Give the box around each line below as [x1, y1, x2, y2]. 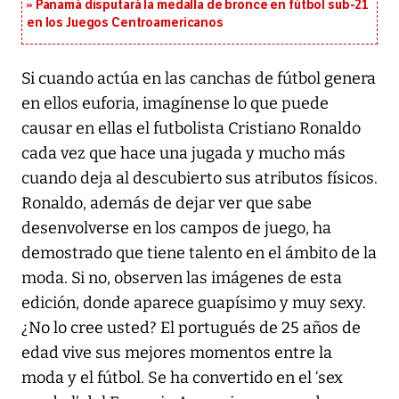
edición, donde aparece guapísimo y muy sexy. [21, 293, 366, 313]
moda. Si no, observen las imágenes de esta [21, 268, 342, 289]
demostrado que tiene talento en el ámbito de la [21, 243, 377, 264]
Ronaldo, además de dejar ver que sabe [21, 193, 312, 214]
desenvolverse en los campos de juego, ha [21, 218, 331, 239]
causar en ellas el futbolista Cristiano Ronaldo [21, 118, 361, 139]
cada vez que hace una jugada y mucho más [21, 143, 346, 164]
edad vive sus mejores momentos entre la [21, 343, 332, 363]
